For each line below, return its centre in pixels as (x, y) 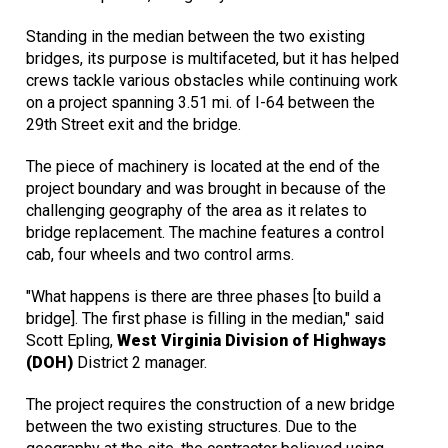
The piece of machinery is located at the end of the (203, 167)
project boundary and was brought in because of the (206, 189)
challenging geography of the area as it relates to (196, 211)
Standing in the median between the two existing (195, 37)
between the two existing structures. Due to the (191, 427)
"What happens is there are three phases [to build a (203, 297)
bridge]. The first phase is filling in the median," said (205, 319)
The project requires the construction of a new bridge (210, 405)
